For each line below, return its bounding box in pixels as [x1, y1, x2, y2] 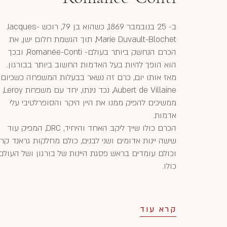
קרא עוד [140, 203, 176, 215]
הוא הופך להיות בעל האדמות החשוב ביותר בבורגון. [7, 59, 176, 70]
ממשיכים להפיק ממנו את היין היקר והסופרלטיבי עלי [10, 97, 176, 108]
